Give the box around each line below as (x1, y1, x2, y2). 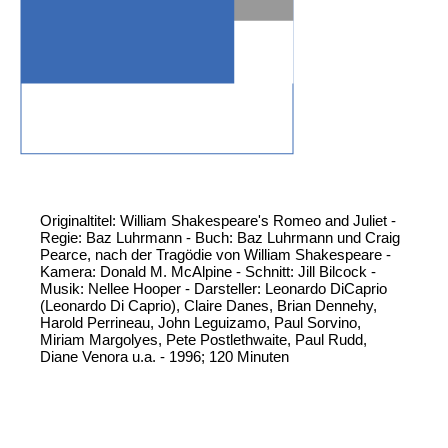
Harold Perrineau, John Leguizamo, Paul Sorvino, (40, 314, 361, 332)
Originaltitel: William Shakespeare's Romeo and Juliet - (40, 212, 396, 230)
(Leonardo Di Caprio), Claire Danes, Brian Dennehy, (40, 297, 377, 315)
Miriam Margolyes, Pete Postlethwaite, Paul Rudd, (40, 331, 367, 349)
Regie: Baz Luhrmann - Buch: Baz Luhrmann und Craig (40, 229, 400, 247)
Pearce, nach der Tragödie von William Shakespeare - (40, 246, 391, 264)
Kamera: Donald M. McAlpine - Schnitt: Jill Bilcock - (40, 263, 376, 281)
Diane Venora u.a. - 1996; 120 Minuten (40, 348, 289, 366)
